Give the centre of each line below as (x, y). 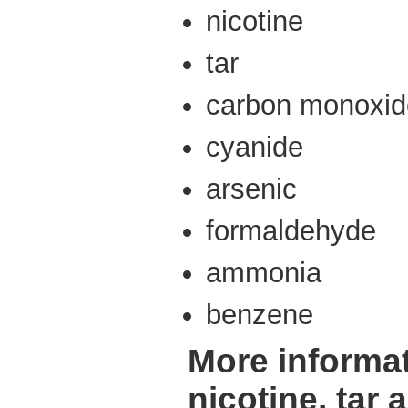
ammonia (264, 273)
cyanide (255, 147)
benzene (260, 315)
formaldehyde (291, 230)
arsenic (251, 189)
